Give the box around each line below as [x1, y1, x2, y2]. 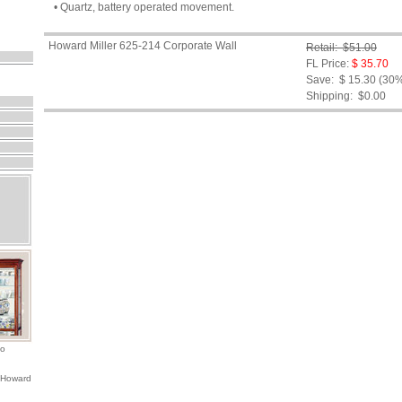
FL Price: [306, 57, 349, 70]
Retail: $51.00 [306, 41, 377, 54]
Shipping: [306, 90, 353, 102]
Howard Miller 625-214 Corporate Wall [46, 39, 237, 52]
